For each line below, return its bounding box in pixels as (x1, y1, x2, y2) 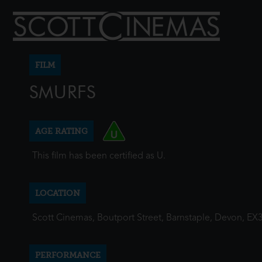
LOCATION (35, 188, 80, 198)
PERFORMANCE (35, 250, 101, 260)
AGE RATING (35, 126, 88, 136)
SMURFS (29, 81, 96, 103)
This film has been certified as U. (32, 151, 166, 161)
